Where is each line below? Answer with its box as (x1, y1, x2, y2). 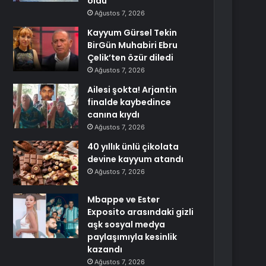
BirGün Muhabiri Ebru (87, 39, 178, 51)
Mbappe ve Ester (87, 194, 160, 205)
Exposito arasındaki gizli (87, 206, 194, 218)
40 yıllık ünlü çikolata (87, 141, 179, 153)
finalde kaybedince (87, 96, 172, 108)
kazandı (87, 243, 123, 255)
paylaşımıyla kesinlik (87, 231, 178, 243)
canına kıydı (87, 109, 140, 121)
